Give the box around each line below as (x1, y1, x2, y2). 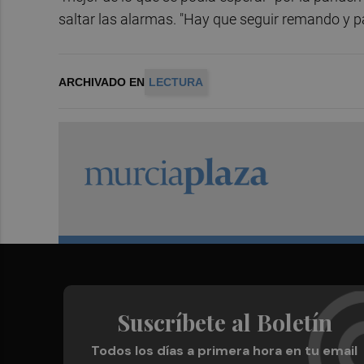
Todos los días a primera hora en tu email (91, 342, 357, 360)
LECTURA (149, 76, 203, 89)
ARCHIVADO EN (58, 76, 145, 89)
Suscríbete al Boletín (116, 307, 332, 338)
